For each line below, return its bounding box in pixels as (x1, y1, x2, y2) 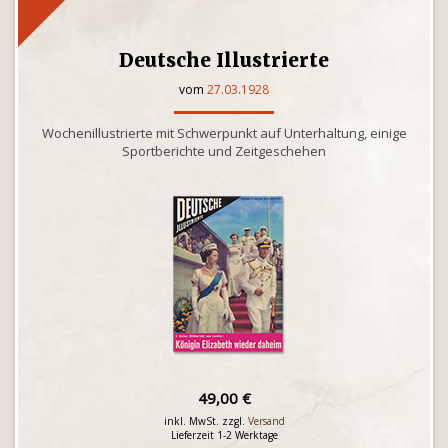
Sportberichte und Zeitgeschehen (122, 142, 326, 160)
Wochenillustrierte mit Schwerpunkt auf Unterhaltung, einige (41, 124, 407, 142)
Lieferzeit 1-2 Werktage (170, 428, 278, 442)
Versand (247, 414, 285, 428)
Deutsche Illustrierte (119, 48, 329, 72)
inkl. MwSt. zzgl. (163, 414, 248, 428)
